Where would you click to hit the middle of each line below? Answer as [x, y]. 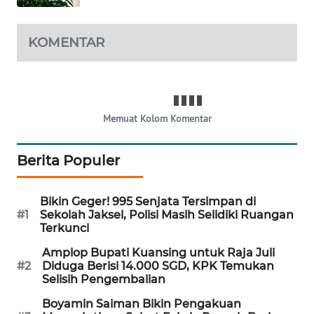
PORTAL [53, 14]
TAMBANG [49, 177]
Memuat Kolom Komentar [157, 118]
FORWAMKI [52, 66]
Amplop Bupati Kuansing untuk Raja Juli [158, 252]
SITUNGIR [48, 229]
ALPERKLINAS [57, 103]
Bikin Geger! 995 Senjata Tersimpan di [148, 201]
